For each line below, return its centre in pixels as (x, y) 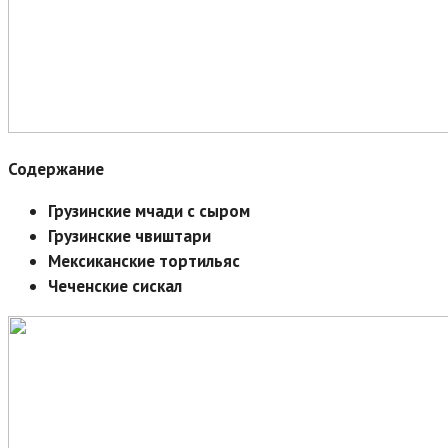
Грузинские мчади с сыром (149, 210)
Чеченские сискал (115, 285)
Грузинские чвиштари (129, 235)
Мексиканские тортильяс (144, 260)
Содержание (56, 168)
